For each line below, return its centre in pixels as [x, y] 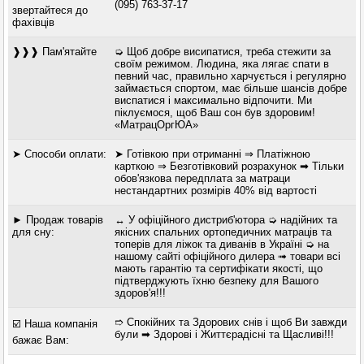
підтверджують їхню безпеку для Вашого [216, 281]
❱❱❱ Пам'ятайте [55, 52]
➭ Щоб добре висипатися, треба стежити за [222, 52]
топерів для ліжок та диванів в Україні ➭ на [221, 245]
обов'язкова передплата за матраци [202, 179]
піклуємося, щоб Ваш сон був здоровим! [214, 113]
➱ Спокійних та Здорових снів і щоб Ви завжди [230, 323]
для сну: [34, 232]
